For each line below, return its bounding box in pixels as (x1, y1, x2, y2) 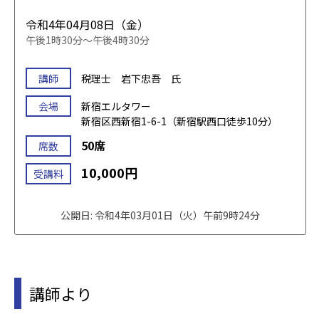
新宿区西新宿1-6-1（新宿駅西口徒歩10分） (81, 113, 278, 128)
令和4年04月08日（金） (26, 15, 149, 33)
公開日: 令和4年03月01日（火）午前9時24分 (61, 207, 260, 222)
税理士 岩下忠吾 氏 (81, 70, 181, 85)
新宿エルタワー (81, 98, 151, 113)
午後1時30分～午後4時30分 (26, 32, 150, 47)
